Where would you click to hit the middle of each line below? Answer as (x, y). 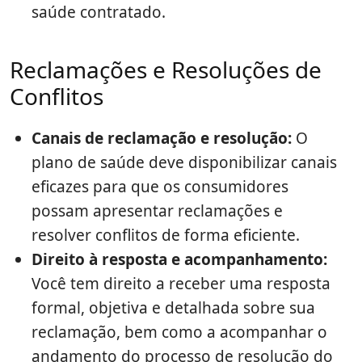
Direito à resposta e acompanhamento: (179, 260)
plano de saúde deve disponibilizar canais (184, 163)
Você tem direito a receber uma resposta (181, 284)
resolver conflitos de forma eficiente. (166, 236)
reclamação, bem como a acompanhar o (179, 333)
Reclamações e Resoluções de (166, 70)
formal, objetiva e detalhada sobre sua (173, 308)
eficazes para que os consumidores (160, 187)
